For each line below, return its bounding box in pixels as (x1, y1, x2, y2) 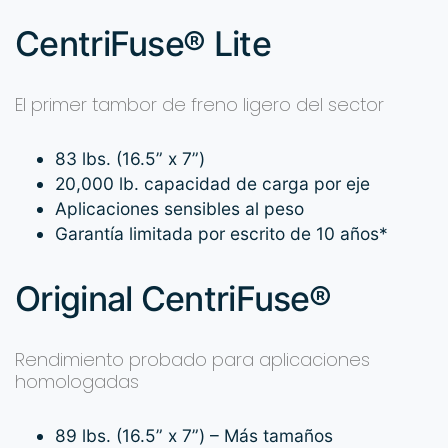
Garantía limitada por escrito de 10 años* (55, 223, 388, 245)
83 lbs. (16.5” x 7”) (55, 148, 205, 170)
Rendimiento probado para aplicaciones (15, 347, 370, 373)
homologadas (15, 369, 139, 395)
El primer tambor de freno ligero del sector (15, 92, 384, 118)
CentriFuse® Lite (15, 23, 271, 65)
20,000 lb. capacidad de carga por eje (55, 173, 370, 195)
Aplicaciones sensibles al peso (55, 198, 304, 220)
